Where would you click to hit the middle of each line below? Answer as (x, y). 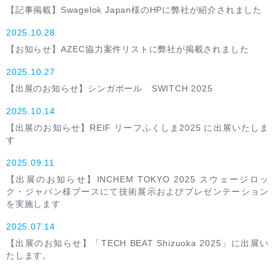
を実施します (33, 204)
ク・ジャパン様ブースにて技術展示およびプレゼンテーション (137, 192)
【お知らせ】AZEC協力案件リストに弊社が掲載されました (128, 49)
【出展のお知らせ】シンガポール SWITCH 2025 (110, 88)
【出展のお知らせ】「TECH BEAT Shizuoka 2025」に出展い (137, 243)
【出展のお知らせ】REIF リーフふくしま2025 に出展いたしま (137, 128)
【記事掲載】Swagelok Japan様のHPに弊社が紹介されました (134, 10)
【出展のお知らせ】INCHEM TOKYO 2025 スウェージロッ (137, 179)
